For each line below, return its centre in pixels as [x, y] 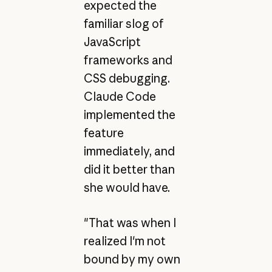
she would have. [127, 187]
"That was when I [130, 223]
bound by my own [132, 260]
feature [104, 133]
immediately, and [129, 151]
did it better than [129, 169]
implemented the [129, 114]
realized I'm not [124, 241]
